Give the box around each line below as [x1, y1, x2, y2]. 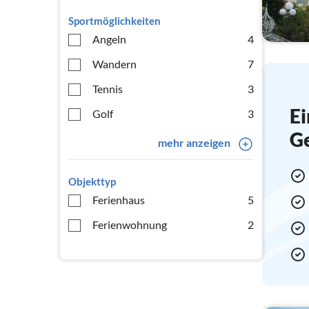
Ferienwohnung [92, 218, 167, 231]
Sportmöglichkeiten [68, 14, 161, 27]
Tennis [92, 82, 123, 95]
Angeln [92, 32, 126, 46]
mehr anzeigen [157, 136, 230, 149]
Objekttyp [68, 175, 116, 188]
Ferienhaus [92, 193, 145, 206]
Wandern [92, 57, 137, 70]
